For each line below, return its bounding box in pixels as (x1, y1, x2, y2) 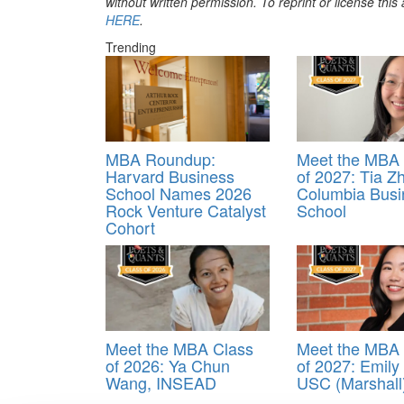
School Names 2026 (106, 180, 252, 205)
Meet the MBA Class (106, 335, 253, 360)
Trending (106, 37, 156, 56)
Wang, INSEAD (106, 370, 216, 394)
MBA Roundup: (106, 146, 216, 170)
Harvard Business (106, 163, 234, 188)
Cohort (106, 215, 155, 239)
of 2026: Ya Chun (106, 353, 230, 377)
